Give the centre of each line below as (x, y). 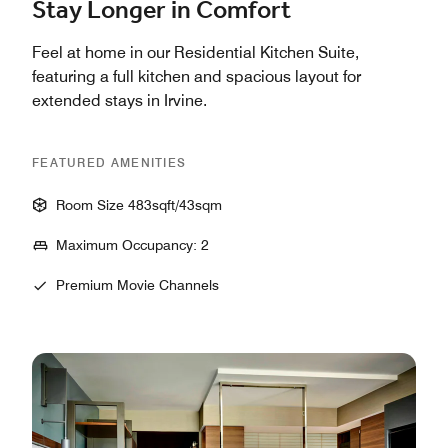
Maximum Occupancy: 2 (132, 245)
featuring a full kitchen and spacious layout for (196, 77)
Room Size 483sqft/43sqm (139, 205)
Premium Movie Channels (137, 285)
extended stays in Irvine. (119, 101)
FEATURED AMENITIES (109, 163)
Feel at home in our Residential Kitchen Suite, (195, 53)
